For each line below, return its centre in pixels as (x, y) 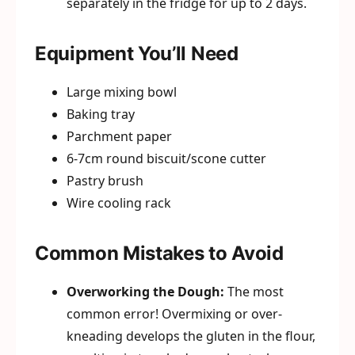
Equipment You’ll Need (137, 54)
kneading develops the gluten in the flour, (191, 336)
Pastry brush (105, 181)
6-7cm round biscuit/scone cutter (166, 159)
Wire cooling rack (119, 203)
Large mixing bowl (122, 92)
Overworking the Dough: (145, 292)
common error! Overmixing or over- (174, 314)
